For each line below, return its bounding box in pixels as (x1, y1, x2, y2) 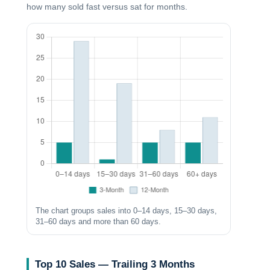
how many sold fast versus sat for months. (27, 2, 188, 11)
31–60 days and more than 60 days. (36, 217, 162, 226)
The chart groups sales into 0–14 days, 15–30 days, (36, 206, 218, 215)
